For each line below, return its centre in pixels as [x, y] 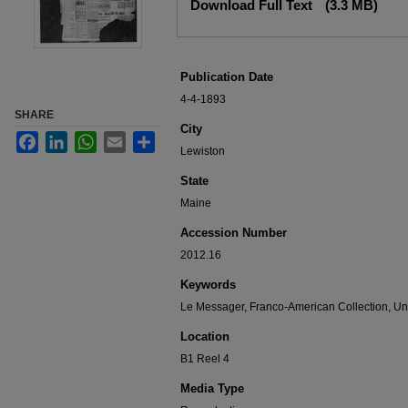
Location [205, 337]
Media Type [212, 388]
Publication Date [227, 77]
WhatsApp [122, 138]
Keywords [208, 285]
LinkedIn [89, 138]
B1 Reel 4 [205, 359]
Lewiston [203, 151]
